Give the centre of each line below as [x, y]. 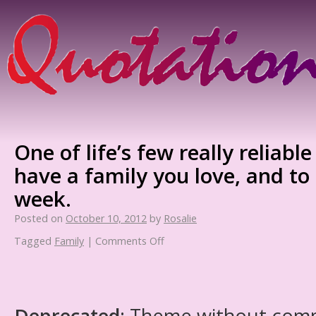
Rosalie [180, 218]
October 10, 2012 [106, 218]
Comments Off [130, 241]
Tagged [33, 241]
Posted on [38, 218]
